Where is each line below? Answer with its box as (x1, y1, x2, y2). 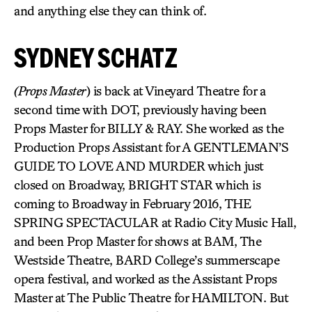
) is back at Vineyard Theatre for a (86, 83, 265, 98)
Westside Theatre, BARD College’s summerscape (14, 252, 279, 267)
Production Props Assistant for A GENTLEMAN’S (14, 139, 288, 155)
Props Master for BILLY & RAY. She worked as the (14, 120, 284, 136)
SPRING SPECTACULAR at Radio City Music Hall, (14, 214, 296, 230)
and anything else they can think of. (14, 3, 206, 18)
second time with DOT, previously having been (14, 102, 266, 117)
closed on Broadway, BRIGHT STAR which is (14, 177, 260, 192)
